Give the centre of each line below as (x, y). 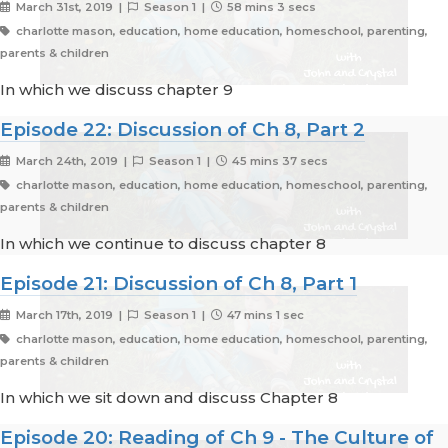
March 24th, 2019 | (72, 161)
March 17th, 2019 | (70, 315)
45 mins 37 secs (279, 161)
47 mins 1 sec (264, 315)
